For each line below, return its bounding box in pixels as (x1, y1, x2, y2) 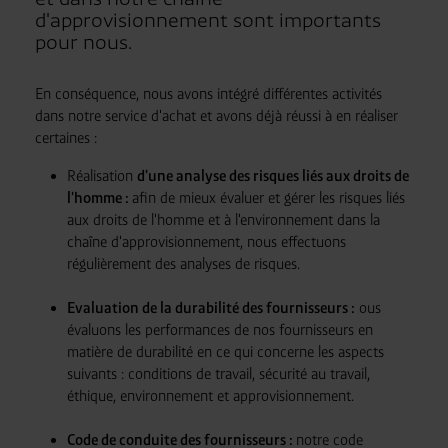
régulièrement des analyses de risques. (66, 255, 300, 273)
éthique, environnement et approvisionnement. (66, 387, 354, 405)
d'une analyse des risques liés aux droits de (136, 167, 409, 185)
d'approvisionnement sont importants (34, 9, 381, 32)
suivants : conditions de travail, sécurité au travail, (66, 365, 370, 383)
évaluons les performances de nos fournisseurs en (66, 321, 373, 339)
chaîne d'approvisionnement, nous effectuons (66, 233, 346, 251)
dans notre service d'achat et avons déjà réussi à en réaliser (34, 107, 398, 125)
